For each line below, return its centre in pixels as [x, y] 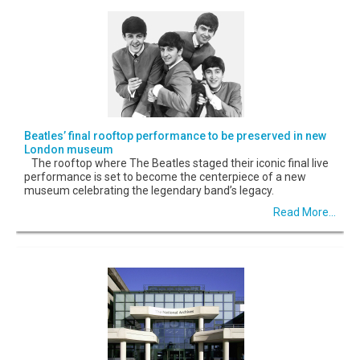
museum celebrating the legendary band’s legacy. [149, 190]
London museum [69, 149]
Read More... [305, 212]
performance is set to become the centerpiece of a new [165, 176]
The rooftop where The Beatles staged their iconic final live [176, 163]
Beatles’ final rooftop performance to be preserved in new [175, 135]
